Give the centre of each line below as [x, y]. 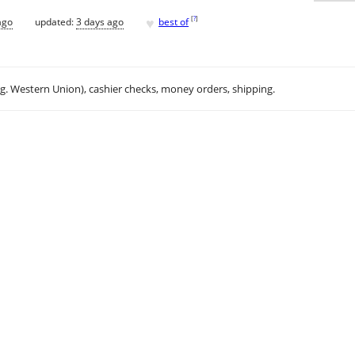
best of [174, 21]
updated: [55, 21]
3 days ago [100, 21]
